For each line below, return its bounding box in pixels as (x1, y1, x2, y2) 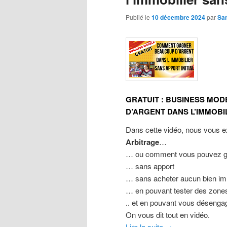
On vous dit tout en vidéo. (126, 209, 210, 220)
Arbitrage (126, 136, 159, 148)
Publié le (126, 13, 152, 22)
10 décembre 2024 (152, 13, 205, 22)
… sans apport (126, 161, 174, 172)
